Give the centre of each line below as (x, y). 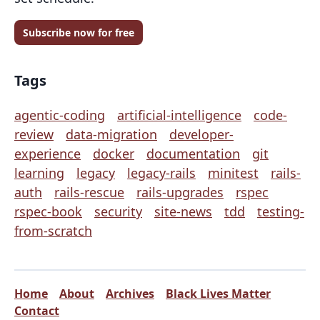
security (118, 211)
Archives (130, 293)
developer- (201, 134)
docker (114, 153)
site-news (183, 211)
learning (39, 172)
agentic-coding (60, 115)
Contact (37, 310)
